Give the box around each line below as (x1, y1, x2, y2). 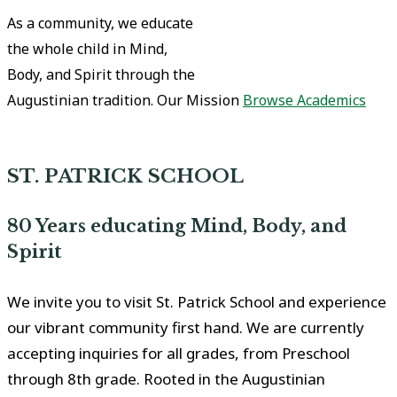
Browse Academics (243, 90, 366, 110)
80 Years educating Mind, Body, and (7, 215, 347, 237)
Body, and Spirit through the (7, 65, 195, 84)
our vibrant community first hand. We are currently (7, 316, 365, 338)
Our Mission (157, 90, 239, 110)
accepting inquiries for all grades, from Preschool (7, 342, 351, 363)
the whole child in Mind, (7, 39, 167, 58)
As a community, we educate (7, 13, 193, 33)
